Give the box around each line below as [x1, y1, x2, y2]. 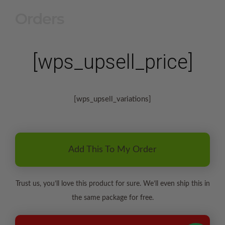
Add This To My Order [68, 145, 157, 154]
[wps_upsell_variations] [74, 95, 151, 103]
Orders [15, 10, 64, 29]
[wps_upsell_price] [32, 50, 193, 74]
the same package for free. [71, 194, 154, 201]
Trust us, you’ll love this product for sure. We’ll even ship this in [15, 180, 210, 187]
